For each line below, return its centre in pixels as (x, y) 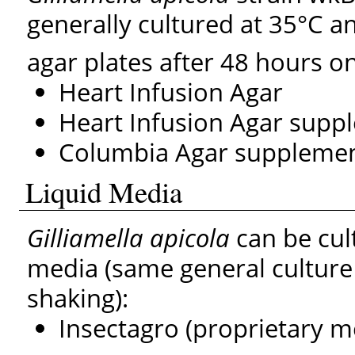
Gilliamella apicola (129, 237)
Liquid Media (104, 192)
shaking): (78, 298)
